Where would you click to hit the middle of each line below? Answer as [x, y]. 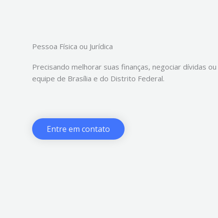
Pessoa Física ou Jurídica [73, 46]
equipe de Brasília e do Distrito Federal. [98, 78]
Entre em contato [78, 129]
